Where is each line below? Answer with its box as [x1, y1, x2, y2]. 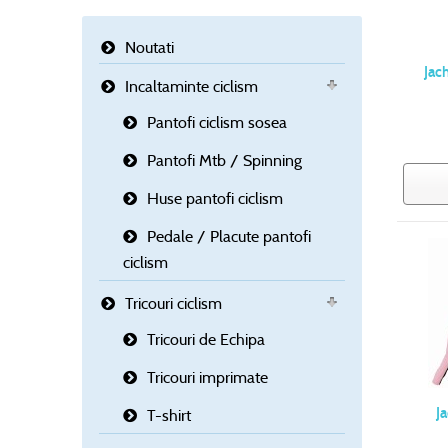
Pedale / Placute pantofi [147, 227, 311, 247]
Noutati [125, 38, 174, 58]
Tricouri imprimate [147, 368, 268, 388]
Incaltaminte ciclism [125, 77, 258, 97]
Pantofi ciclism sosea [147, 113, 287, 133]
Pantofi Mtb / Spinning [147, 151, 302, 171]
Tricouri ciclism [125, 294, 222, 314]
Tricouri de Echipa [147, 330, 265, 350]
